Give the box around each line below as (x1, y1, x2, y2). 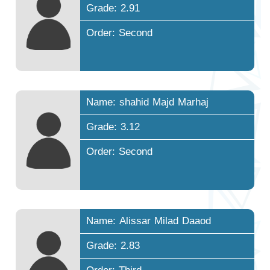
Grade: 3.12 (86, 116, 140, 137)
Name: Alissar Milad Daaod (86, 211, 212, 231)
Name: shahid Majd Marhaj (86, 92, 209, 112)
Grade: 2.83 (86, 236, 140, 256)
